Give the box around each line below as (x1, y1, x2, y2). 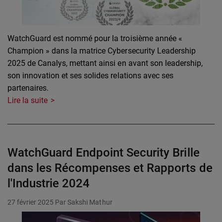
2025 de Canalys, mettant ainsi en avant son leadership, (7, 58, 203, 68)
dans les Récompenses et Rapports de (7, 161, 213, 175)
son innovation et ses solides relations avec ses (7, 71, 173, 81)
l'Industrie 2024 (7, 176, 90, 191)
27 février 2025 (7, 198, 54, 207)
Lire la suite (7, 96, 48, 106)
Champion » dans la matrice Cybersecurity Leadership (7, 46, 196, 56)
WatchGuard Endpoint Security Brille (7, 146, 200, 160)
